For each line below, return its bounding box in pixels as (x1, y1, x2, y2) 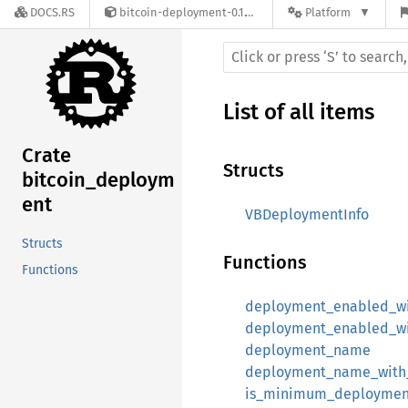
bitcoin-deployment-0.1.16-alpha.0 (119, 5, 245, 20)
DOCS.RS (30, 5, 75, 20)
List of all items (223, 99, 374, 125)
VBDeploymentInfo (245, 206, 369, 223)
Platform (305, 5, 351, 20)
